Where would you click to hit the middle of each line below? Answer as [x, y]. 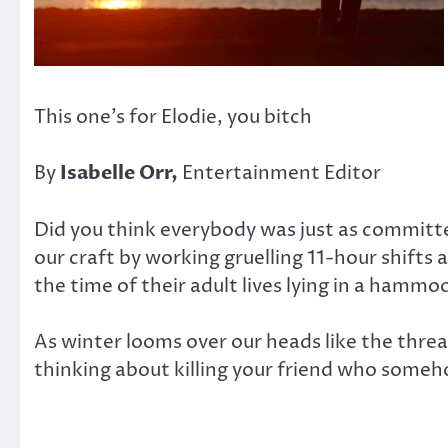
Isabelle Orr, [121, 173]
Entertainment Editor [281, 173]
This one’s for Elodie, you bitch [173, 116]
